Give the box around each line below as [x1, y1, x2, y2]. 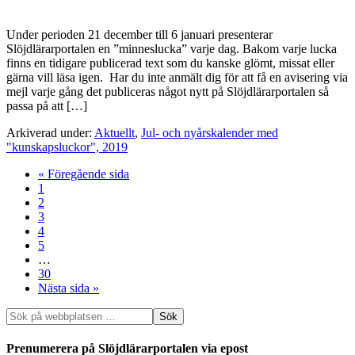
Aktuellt [94, 126, 135, 140]
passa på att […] [6, 99, 87, 113]
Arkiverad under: [6, 126, 94, 140]
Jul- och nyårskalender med [141, 126, 278, 140]
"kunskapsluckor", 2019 [6, 140, 128, 155]
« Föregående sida [38, 167, 129, 181]
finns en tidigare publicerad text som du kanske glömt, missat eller [6, 56, 334, 71]
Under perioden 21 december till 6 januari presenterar [6, 28, 273, 42]
